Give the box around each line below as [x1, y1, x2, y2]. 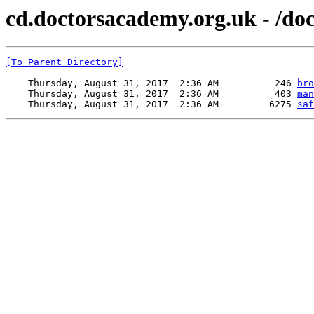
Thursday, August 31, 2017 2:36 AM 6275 [6, 99, 297, 110]
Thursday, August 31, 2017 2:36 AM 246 [6, 78, 297, 89]
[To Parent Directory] [6, 57, 123, 68]
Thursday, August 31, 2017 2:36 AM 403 [6, 88, 297, 100]
